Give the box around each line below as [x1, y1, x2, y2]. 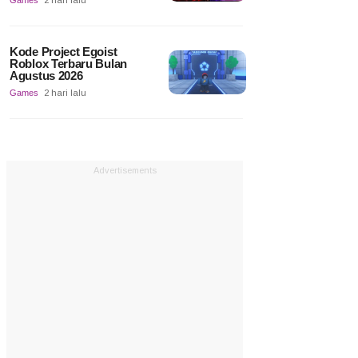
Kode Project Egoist [10, 45, 117, 59]
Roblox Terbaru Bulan [10, 57, 127, 71]
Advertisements [93, 165, 157, 176]
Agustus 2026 [10, 69, 83, 83]
